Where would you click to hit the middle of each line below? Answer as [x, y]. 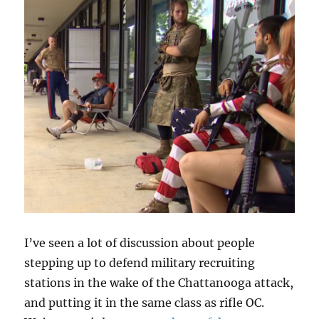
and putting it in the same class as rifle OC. [145, 302]
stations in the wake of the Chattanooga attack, [159, 282]
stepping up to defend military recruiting [140, 262]
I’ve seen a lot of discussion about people [140, 242]
